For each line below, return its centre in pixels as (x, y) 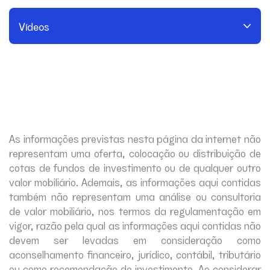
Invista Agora (62, 24)
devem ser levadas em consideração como (135, 239)
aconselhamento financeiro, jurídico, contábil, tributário (135, 254)
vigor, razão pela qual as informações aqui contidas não (135, 225)
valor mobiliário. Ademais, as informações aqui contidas (135, 181)
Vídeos (34, 26)
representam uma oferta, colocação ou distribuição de (135, 152)
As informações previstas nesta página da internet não (135, 138)
